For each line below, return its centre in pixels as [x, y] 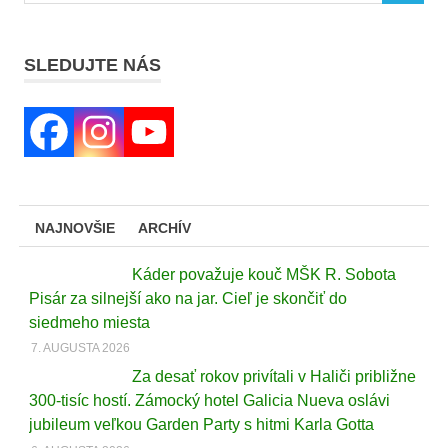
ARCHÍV [164, 227]
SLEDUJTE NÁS [92, 65]
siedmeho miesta [89, 322]
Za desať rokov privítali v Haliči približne [273, 377]
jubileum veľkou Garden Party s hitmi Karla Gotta [201, 425]
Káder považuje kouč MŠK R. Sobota [263, 274]
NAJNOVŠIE [75, 227]
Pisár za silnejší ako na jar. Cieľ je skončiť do [187, 298]
